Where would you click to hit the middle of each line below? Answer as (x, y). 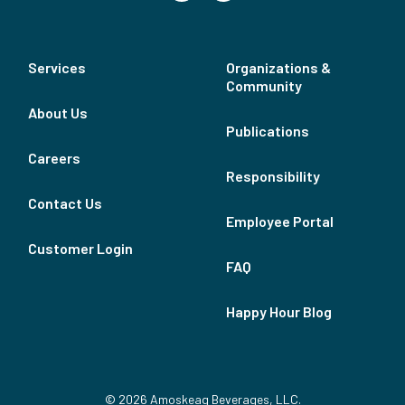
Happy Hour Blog (279, 311)
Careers (54, 158)
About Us (58, 113)
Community (264, 85)
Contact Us (65, 203)
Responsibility (273, 176)
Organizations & (278, 67)
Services (57, 67)
